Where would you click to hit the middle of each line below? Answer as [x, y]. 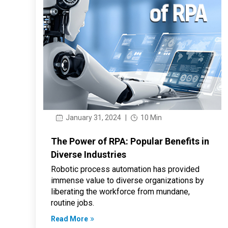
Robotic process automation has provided [125, 169]
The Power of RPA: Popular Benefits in [130, 141]
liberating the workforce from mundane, [120, 191]
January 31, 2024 [92, 117]
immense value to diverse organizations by [127, 180]
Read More [69, 219]
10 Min [150, 117]
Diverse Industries [88, 154]
